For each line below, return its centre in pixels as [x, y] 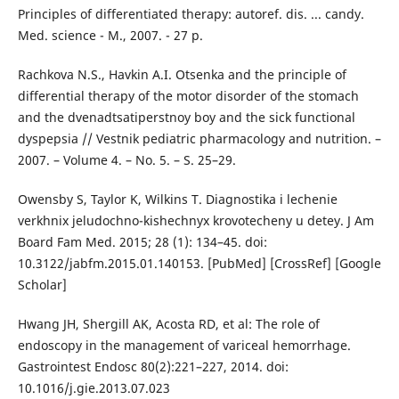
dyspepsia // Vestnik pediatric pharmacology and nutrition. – [199, 139]
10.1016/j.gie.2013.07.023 [94, 388]
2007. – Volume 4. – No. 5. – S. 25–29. [126, 160]
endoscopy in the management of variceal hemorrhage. [184, 346]
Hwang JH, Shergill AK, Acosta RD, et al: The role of [168, 324]
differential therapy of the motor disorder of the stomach [188, 96]
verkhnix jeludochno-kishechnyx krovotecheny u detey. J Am [195, 221]
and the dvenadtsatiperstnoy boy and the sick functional [186, 118]
